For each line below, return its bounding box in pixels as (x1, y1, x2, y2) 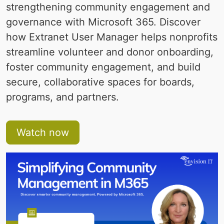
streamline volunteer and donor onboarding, (6, 46, 213, 58)
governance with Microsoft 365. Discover (6, 16, 200, 28)
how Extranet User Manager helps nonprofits (6, 31, 217, 43)
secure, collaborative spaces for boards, (6, 76, 194, 88)
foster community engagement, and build (6, 61, 200, 73)
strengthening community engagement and (6, 1, 210, 13)
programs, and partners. (6, 91, 119, 103)
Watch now (16, 126, 69, 139)
